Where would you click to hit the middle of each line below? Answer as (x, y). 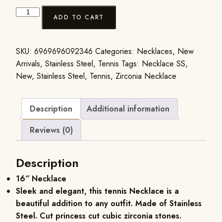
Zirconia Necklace (146, 76)
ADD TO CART (79, 17)
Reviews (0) (51, 130)
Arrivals (28, 64)
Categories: (116, 51)
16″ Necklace (41, 178)
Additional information (128, 109)
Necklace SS (164, 64)
